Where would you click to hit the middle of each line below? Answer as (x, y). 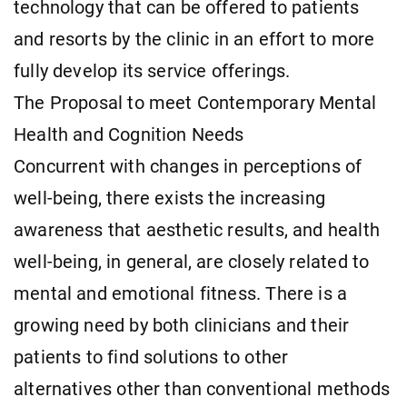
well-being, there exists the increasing (170, 198)
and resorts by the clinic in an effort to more (194, 39)
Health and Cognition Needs (129, 134)
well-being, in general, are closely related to (192, 262)
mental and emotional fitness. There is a (181, 293)
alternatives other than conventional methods (202, 389)
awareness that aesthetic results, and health (197, 230)
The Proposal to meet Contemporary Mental (195, 103)
